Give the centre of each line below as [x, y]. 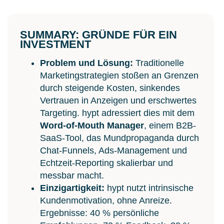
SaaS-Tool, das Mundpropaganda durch [119, 138]
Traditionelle [158, 63]
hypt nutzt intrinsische [149, 188]
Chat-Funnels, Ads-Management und [113, 150]
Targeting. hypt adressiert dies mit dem [117, 113]
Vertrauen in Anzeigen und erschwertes [118, 100]
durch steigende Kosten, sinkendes [110, 88]
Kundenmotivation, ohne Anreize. [106, 200]
